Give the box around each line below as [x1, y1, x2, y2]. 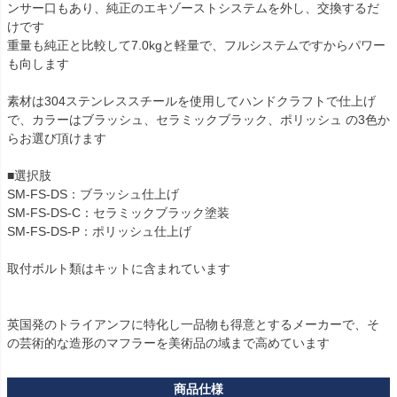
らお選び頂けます [7, 131, 106, 146]
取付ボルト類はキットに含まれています [7, 261, 230, 276]
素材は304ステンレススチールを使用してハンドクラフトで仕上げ [7, 94, 376, 109]
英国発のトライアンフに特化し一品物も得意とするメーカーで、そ [7, 317, 379, 332]
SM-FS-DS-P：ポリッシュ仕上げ [7, 224, 191, 239]
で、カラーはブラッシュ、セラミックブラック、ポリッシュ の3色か [7, 113, 390, 128]
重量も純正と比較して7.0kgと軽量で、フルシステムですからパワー [7, 38, 385, 53]
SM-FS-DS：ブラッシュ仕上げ [7, 187, 179, 202]
